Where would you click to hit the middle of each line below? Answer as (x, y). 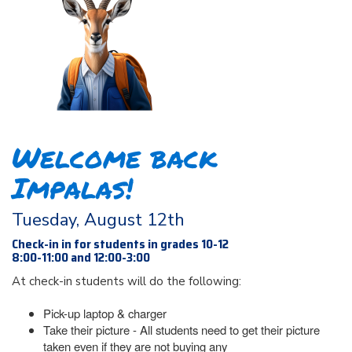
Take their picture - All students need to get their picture (181, 329)
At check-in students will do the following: (126, 281)
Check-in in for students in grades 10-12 (120, 244)
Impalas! (72, 187)
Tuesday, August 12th (98, 220)
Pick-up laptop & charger (105, 313)
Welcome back (114, 156)
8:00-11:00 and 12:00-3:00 (81, 257)
